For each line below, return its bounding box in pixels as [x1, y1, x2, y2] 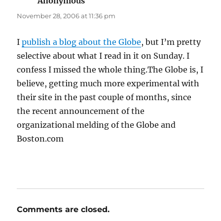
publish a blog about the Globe [22, 37, 142, 47]
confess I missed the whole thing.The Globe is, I [17, 65, 204, 75]
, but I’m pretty [141, 37, 201, 47]
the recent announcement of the [17, 106, 145, 116]
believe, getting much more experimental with [17, 78, 200, 89]
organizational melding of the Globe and [17, 120, 176, 130]
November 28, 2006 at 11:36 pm [17, 12, 116, 20]
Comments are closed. [17, 205, 110, 215]
